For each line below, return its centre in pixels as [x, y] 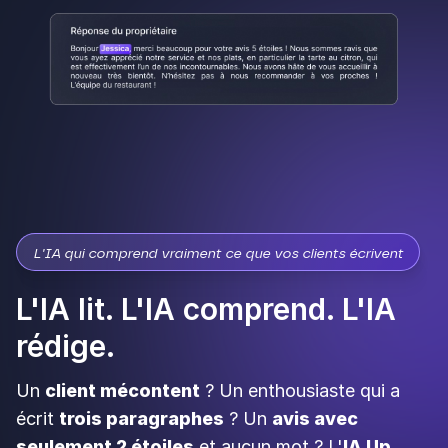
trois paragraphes [141, 419]
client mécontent [122, 391]
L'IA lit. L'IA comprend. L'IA [206, 309]
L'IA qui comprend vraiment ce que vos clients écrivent [218, 254]
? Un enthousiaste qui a [300, 391]
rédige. [65, 346]
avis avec [315, 419]
